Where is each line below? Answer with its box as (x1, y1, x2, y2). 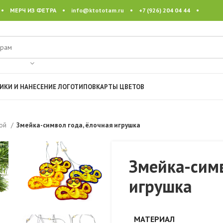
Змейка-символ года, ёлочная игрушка (16, 120, 140, 129)
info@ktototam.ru (71, 6, 124, 14)
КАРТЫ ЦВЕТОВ (96, 82, 144, 91)
